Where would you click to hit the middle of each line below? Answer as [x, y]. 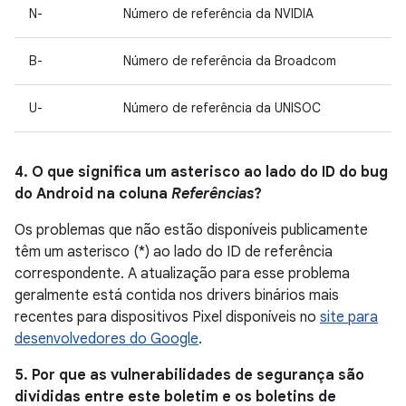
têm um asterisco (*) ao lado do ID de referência [174, 252]
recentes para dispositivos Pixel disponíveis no [167, 317]
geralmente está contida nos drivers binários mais [177, 295]
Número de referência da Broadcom [230, 61]
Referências [213, 194]
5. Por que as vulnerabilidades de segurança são [189, 375]
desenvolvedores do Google [106, 339]
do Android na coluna [93, 194]
